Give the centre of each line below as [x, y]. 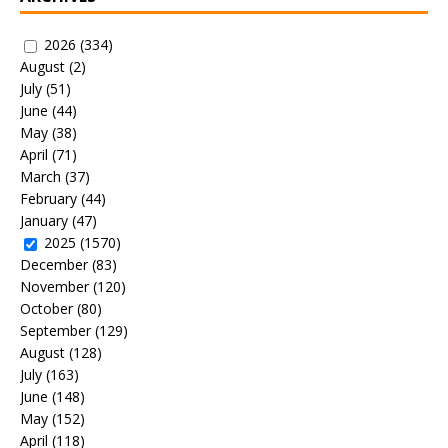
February [48, 199]
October [46, 309]
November [54, 287]
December [54, 265]
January [44, 221]
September [55, 331]
